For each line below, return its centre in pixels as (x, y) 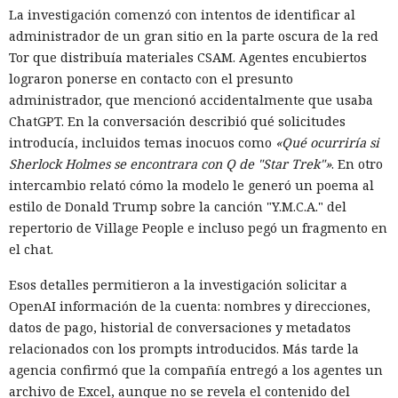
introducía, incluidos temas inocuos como (142, 142)
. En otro (357, 163)
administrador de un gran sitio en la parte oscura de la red (194, 36)
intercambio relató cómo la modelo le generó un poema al (191, 185)
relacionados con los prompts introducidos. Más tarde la (184, 348)
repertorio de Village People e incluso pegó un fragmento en (198, 227)
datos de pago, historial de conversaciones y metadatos (180, 327)
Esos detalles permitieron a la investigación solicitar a (178, 284)
